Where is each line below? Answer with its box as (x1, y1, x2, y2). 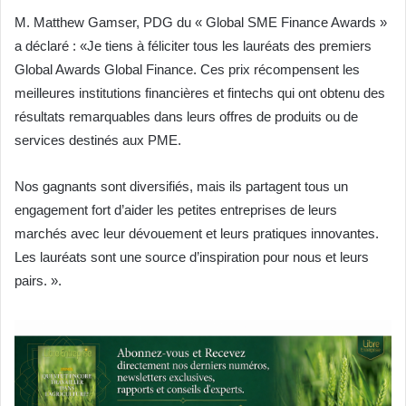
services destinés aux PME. (14, 132, 181, 149)
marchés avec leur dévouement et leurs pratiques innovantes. (14, 226, 379, 242)
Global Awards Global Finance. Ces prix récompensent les (14, 62, 360, 78)
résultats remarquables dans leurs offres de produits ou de (14, 109, 358, 125)
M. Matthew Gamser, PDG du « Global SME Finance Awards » (14, 14, 387, 31)
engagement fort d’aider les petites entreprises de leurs (14, 202, 337, 218)
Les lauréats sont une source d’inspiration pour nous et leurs (14, 249, 369, 266)
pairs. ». (14, 273, 62, 289)
